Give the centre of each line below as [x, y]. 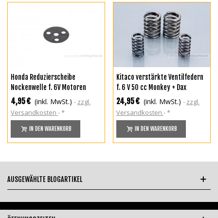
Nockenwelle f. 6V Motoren [48, 87]
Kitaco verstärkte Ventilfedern [160, 77]
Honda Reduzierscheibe [43, 77]
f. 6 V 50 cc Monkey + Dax [151, 87]
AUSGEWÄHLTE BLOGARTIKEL [45, 179]
